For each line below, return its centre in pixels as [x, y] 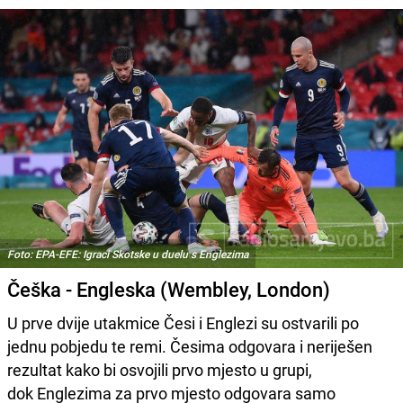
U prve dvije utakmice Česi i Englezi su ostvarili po [183, 323]
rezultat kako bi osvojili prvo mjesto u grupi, [160, 370]
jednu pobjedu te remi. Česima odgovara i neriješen [190, 347]
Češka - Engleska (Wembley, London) [169, 290]
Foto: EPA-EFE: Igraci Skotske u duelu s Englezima [128, 254]
